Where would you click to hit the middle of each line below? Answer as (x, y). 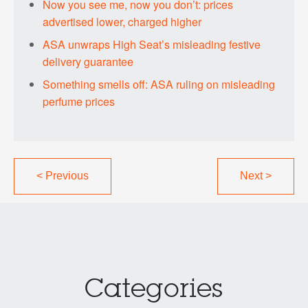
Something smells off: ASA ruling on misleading (159, 84)
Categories (154, 290)
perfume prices (79, 101)
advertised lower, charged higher (122, 21)
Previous (65, 175)
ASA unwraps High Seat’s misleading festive (152, 44)
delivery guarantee (88, 61)
